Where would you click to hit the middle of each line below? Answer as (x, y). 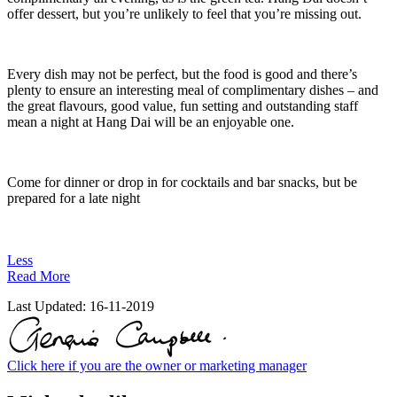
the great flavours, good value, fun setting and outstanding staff (183, 106)
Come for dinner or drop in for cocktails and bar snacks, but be (182, 183)
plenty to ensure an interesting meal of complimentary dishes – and (193, 90)
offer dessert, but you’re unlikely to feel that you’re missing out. (184, 14)
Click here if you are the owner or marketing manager (157, 366)
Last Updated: (48, 307)
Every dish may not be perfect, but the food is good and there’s (182, 74)
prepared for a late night (74, 198)
